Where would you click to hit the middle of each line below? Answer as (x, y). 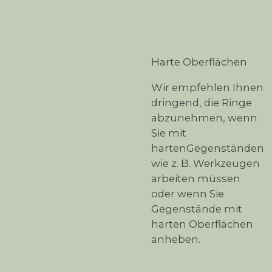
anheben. (176, 239)
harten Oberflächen (202, 224)
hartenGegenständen (208, 148)
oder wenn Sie (188, 193)
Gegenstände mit (197, 209)
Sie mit (169, 133)
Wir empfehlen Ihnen (207, 87)
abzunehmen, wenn (204, 117)
